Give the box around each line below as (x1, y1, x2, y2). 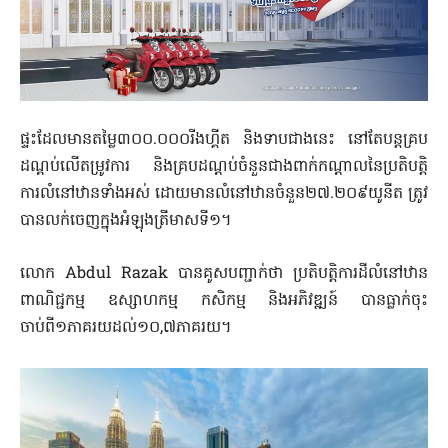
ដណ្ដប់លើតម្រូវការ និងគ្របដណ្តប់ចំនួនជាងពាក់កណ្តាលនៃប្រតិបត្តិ (20, 154, 428, 179)
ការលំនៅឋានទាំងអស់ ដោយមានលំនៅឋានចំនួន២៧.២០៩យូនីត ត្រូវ (20, 181, 428, 206)
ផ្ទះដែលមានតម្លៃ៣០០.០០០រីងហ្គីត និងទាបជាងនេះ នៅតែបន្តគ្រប (20, 127, 428, 152)
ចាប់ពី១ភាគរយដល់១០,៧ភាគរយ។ (20, 315, 232, 340)
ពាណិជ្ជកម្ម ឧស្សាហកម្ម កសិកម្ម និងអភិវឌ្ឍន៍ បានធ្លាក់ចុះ (20, 288, 428, 313)
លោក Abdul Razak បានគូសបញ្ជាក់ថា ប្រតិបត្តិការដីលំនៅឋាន (20, 261, 428, 286)
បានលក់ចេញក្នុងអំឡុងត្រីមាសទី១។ (20, 208, 232, 233)
